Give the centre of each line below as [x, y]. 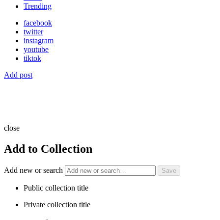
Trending [38, 6]
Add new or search [34, 170]
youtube [36, 49]
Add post [18, 75]
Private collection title [57, 204]
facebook [38, 23]
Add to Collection [48, 149]
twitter [33, 31]
